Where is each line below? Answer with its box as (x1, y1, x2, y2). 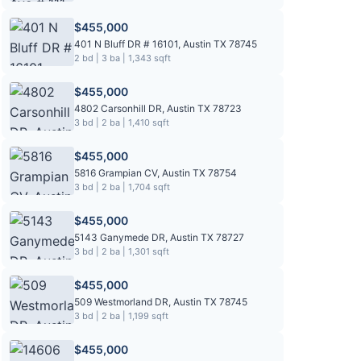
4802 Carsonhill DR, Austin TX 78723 (74, 102, 242, 114)
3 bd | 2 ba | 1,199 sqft (74, 310, 168, 322)
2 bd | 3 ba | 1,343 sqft (74, 52, 171, 64)
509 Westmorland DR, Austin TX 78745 (74, 296, 247, 308)
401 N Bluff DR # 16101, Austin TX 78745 (74, 38, 257, 50)
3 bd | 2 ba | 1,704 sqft (74, 181, 170, 193)
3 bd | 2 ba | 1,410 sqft (74, 117, 169, 128)
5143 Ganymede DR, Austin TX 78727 (74, 231, 244, 243)
